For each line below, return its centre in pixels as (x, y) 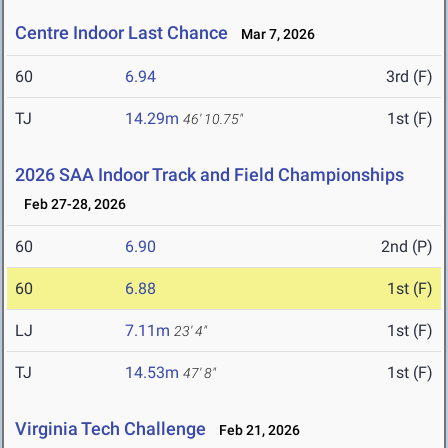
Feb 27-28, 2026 (70, 204)
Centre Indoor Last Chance (121, 33)
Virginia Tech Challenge (110, 429)
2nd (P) (407, 247)
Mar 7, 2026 (273, 34)
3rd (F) (409, 77)
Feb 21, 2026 (255, 430)
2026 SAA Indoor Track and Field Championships (209, 175)
